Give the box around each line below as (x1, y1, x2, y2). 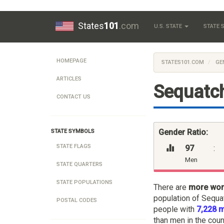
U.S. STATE (154, 23, 183, 29)
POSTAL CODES (56, 197, 97, 203)
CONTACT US (56, 93, 90, 100)
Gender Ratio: (158, 127, 208, 137)
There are (153, 182, 188, 192)
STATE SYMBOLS (51, 128, 94, 134)
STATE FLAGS (56, 143, 91, 149)
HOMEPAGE (56, 57, 86, 64)
